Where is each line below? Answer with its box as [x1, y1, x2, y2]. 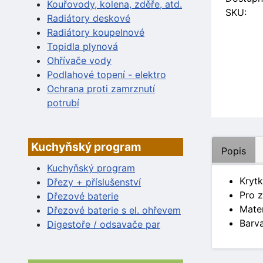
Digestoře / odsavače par [47, 218, 160, 230]
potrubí [47, 96, 79, 109]
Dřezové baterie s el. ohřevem [47, 204, 181, 216]
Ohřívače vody [47, 54, 112, 66]
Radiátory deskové [47, 12, 130, 24]
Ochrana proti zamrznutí [47, 82, 155, 95]
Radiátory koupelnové [47, 26, 144, 38]
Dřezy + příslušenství [47, 176, 141, 188]
